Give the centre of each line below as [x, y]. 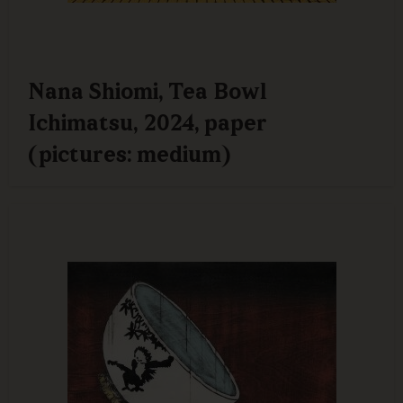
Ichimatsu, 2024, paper [148, 125]
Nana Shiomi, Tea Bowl [148, 94]
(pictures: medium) [129, 157]
